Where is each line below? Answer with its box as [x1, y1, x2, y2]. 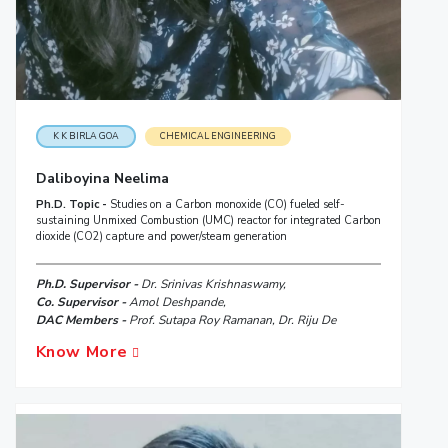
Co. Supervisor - [35, 294, 129, 311]
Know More [35, 341, 132, 364]
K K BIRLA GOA [52, 130, 119, 143]
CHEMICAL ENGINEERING [159, 130, 276, 143]
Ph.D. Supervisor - [35, 276, 141, 293]
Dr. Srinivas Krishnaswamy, [140, 276, 286, 293]
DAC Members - [35, 312, 129, 329]
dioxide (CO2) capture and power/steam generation [35, 229, 287, 245]
